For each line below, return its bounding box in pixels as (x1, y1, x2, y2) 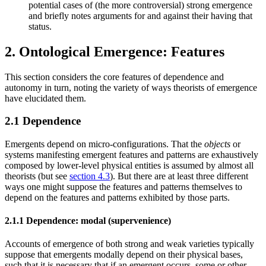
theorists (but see (5, 170, 69, 181)
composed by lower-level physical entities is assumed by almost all (5, 160, 254, 170)
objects (204, 138, 230, 149)
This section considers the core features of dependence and (5, 71, 224, 82)
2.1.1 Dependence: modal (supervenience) (5, 216, 171, 226)
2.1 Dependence (5, 115, 81, 128)
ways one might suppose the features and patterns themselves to (5, 181, 242, 192)
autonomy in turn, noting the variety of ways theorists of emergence (5, 82, 257, 93)
